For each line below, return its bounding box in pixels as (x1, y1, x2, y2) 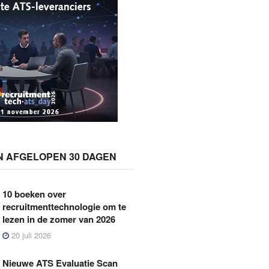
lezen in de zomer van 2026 (2, 212, 116, 226)
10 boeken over (2, 187, 67, 201)
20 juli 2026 (9, 229, 52, 241)
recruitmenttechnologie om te (2, 199, 127, 213)
